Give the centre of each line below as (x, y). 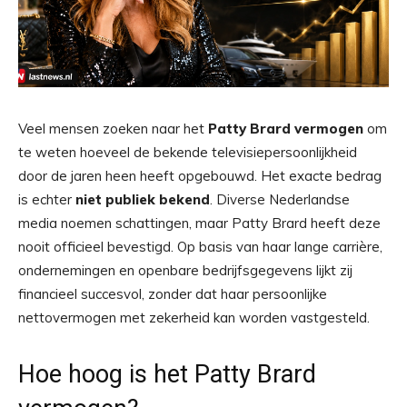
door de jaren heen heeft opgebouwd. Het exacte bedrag (200, 176)
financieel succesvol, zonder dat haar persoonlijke (173, 294)
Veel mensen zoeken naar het (113, 129)
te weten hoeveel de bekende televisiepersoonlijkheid (188, 152)
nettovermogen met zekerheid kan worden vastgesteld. (194, 318)
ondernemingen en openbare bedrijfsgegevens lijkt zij (185, 270)
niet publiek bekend (143, 199)
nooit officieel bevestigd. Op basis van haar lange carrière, (200, 247)
